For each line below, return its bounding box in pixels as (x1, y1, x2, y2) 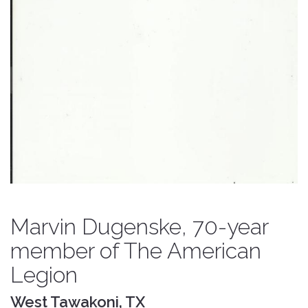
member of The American (10, 237, 261, 263)
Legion (10, 261, 78, 287)
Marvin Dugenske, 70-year (10, 213, 268, 239)
